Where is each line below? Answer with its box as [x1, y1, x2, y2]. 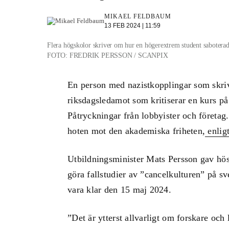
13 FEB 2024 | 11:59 [104, 22, 161, 29]
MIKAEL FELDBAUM [104, 13, 172, 20]
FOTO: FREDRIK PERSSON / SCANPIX [47, 52, 168, 59]
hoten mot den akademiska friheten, [67, 126, 205, 136]
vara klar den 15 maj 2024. [67, 185, 172, 195]
